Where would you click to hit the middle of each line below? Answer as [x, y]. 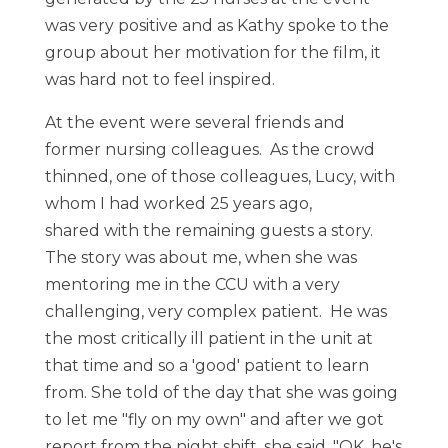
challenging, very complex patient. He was [215, 311]
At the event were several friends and [194, 122]
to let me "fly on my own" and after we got [214, 419]
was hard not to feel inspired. [159, 79]
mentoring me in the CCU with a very [192, 284]
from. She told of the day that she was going [221, 392]
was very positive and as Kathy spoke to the [216, 25]
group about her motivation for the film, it [212, 52]
